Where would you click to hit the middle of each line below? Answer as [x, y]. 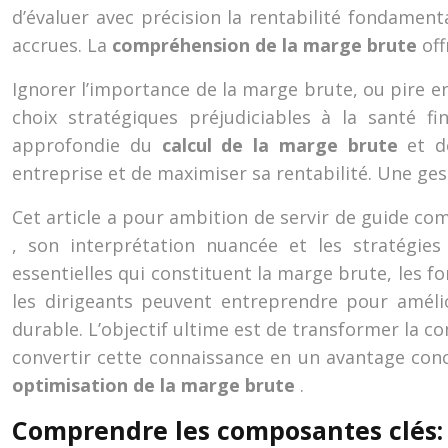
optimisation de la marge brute [156, 385]
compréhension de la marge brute [267, 45]
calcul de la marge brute [284, 145]
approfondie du [87, 145]
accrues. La [62, 45]
